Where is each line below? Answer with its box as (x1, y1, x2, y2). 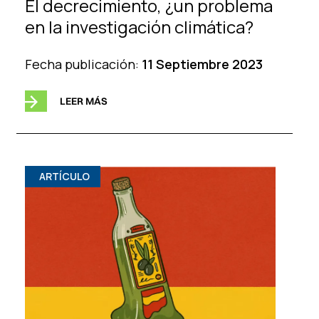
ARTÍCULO (38, 169, 90, 183)
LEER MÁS (59, 94, 108, 108)
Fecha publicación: (24, 55, 142, 73)
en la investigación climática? (24, 14, 253, 38)
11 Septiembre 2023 (141, 55, 263, 73)
